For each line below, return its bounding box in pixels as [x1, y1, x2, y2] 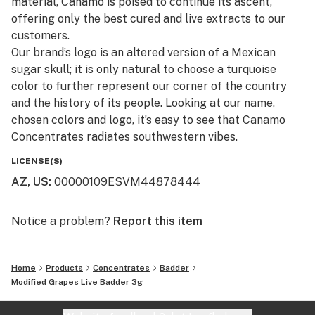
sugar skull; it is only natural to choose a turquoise [11, 63, 276, 76]
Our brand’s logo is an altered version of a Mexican [11, 46, 276, 59]
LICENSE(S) [11, 156, 63, 166]
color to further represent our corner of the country [11, 79, 287, 93]
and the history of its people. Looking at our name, [11, 96, 275, 110]
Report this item [113, 214, 202, 228]
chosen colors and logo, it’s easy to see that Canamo [11, 113, 285, 127]
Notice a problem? [11, 214, 110, 228]
